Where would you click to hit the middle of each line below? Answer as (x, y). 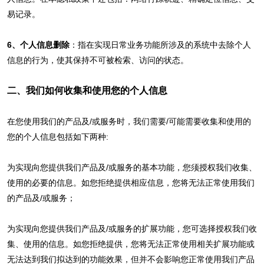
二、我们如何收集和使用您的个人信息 (87, 90)
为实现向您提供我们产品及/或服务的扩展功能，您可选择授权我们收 (132, 228)
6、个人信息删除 (38, 44)
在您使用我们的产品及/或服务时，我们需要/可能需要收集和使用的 (129, 121)
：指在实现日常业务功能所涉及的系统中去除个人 (160, 44)
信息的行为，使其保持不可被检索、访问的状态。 (98, 60)
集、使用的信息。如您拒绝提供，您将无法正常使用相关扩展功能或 (131, 244)
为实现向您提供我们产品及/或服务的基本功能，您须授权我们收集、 (132, 167)
